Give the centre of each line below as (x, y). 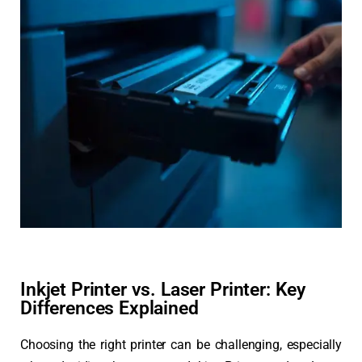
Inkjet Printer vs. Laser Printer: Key (163, 289)
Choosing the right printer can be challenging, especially (181, 344)
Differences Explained (109, 307)
